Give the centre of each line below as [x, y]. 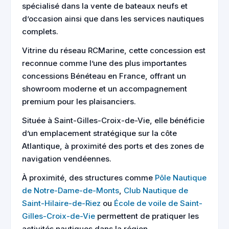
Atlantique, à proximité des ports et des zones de [113, 146]
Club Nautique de [156, 190]
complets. [40, 31]
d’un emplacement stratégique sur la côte [99, 133]
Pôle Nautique [181, 178]
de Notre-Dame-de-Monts [71, 190]
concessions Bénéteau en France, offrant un [104, 76]
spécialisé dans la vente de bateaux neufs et [105, 6]
